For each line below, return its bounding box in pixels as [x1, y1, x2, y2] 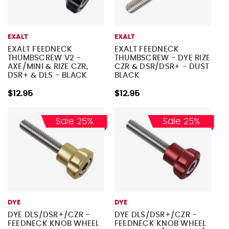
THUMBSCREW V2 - [7, 54, 81, 62]
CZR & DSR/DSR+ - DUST [114, 62, 210, 71]
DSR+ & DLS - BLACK [7, 71, 87, 79]
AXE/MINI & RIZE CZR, [7, 62, 88, 71]
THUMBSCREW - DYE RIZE [114, 54, 211, 62]
